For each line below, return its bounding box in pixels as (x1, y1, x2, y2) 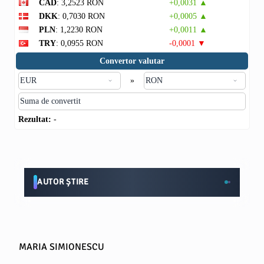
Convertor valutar (100, 57, 164, 65)
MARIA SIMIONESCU (19, 241, 104, 253)
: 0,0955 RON (56, 39, 103, 48)
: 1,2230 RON (55, 25, 103, 34)
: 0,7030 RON (58, 12, 105, 21)
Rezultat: (18, 115, 51, 124)
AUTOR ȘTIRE (37, 177, 89, 187)
